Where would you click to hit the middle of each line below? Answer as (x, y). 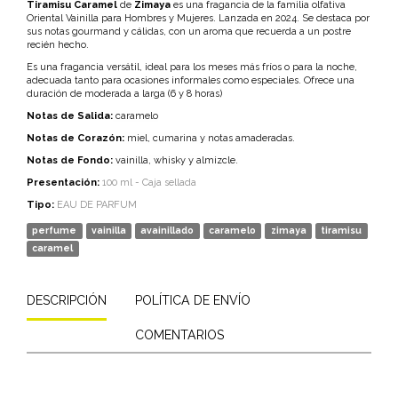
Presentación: (64, 183)
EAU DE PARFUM (96, 205)
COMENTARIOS (179, 335)
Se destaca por (336, 19)
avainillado (167, 231)
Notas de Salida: (70, 116)
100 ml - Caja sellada (149, 183)
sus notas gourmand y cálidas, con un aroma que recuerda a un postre (189, 32)
